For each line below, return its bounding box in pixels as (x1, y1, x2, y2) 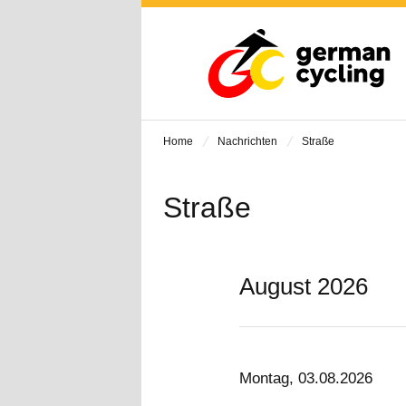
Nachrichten (217, 135, 277, 148)
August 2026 (239, 272, 368, 300)
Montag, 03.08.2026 (239, 370, 372, 387)
